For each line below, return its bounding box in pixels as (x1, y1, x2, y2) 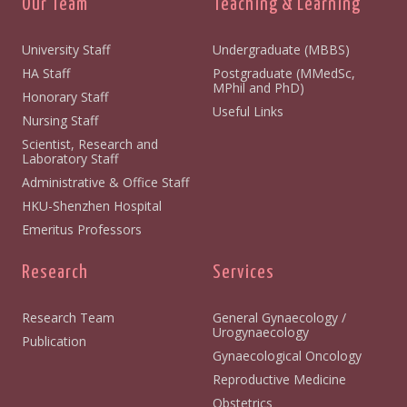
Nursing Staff (21, 111, 90, 129)
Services (213, 263, 274, 282)
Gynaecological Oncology (213, 346, 362, 364)
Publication (21, 332, 86, 350)
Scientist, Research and (21, 134, 158, 153)
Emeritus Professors (21, 220, 142, 238)
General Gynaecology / (213, 308, 346, 326)
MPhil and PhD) (213, 78, 304, 96)
